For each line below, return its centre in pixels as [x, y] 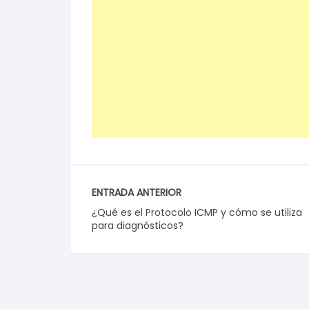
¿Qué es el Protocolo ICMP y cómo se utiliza [197, 212]
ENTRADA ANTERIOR [137, 192]
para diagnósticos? [138, 226]
